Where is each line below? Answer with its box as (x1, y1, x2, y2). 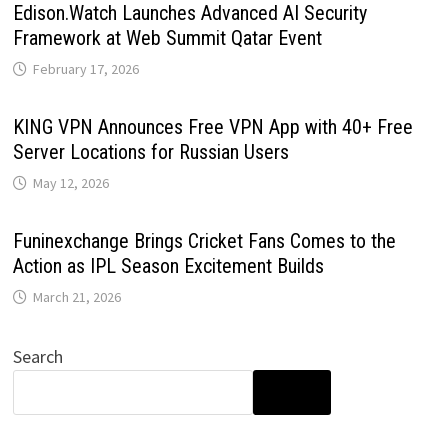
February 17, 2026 (32, 59, 139, 78)
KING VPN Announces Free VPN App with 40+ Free (12, 114, 413, 139)
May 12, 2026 (32, 173, 109, 192)
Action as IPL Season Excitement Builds (12, 253, 324, 278)
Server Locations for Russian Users (12, 139, 289, 164)
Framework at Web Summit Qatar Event (12, 25, 322, 50)
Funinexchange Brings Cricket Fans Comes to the (12, 228, 396, 253)
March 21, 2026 (32, 287, 121, 306)
